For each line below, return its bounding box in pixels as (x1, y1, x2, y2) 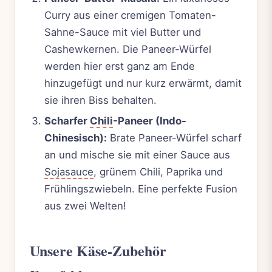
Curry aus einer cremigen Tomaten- (44, 8, 216, 21)
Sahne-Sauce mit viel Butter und (44, 25, 201, 38)
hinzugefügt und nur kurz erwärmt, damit (44, 76, 242, 89)
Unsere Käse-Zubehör (30, 240, 166, 262)
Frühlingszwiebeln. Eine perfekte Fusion (44, 183, 237, 195)
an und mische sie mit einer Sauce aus (44, 149, 230, 161)
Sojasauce (44, 166, 93, 178)
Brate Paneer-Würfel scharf (107, 132, 242, 144)
